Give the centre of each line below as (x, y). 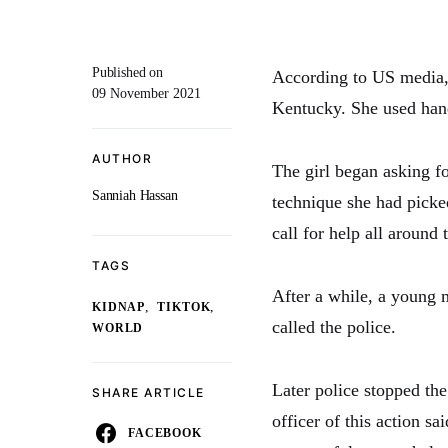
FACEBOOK (165, 433)
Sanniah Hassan (135, 195)
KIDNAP (119, 307)
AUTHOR (122, 158)
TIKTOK (184, 307)
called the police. (334, 327)
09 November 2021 (146, 93)
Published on (127, 72)
